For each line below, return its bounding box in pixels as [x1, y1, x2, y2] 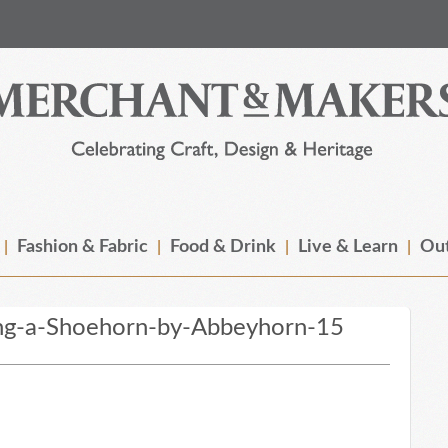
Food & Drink [170, 238, 276, 256]
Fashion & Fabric [17, 238, 148, 256]
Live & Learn [298, 238, 398, 256]
